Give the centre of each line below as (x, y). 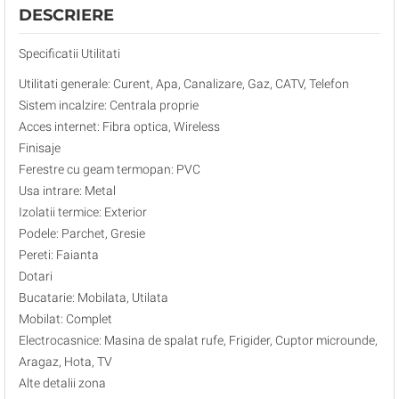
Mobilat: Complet (65, 319)
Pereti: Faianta (59, 255)
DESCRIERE (66, 15)
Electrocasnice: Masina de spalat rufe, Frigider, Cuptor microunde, (198, 340)
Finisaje (40, 148)
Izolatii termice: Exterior (83, 212)
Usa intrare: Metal (67, 191)
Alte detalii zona (62, 383)
